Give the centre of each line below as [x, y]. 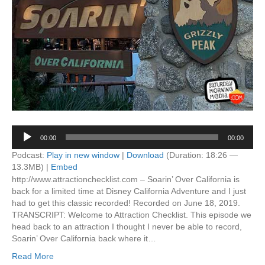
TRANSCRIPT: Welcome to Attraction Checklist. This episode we [132, 214]
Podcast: [29, 155]
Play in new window [83, 155]
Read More [33, 256]
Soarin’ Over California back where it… [84, 238]
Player [23, 142]
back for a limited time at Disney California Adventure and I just [129, 191]
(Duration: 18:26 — [201, 155]
